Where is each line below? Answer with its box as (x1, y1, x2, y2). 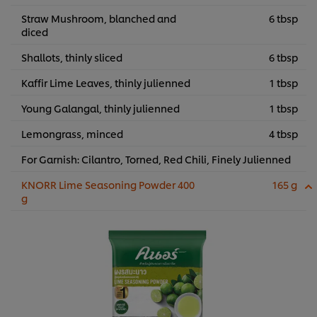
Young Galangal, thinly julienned (21, 101, 180, 115)
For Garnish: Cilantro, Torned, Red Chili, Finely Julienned (21, 152, 291, 166)
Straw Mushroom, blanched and (21, 11, 176, 25)
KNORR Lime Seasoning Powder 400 (21, 178, 195, 192)
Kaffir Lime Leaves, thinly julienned (21, 76, 190, 90)
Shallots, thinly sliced (21, 50, 122, 64)
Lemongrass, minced (21, 127, 123, 141)
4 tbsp (269, 127, 298, 141)
